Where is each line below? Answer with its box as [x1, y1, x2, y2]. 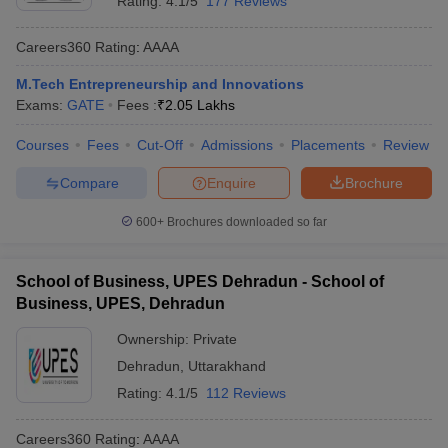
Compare [59, 174, 119, 191]
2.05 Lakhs [165, 97, 235, 113]
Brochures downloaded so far [164, 215, 327, 229]
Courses [16, 137, 69, 153]
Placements [291, 137, 365, 153]
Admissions [201, 137, 273, 153]
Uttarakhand [188, 358, 266, 374]
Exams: [16, 97, 67, 113]
